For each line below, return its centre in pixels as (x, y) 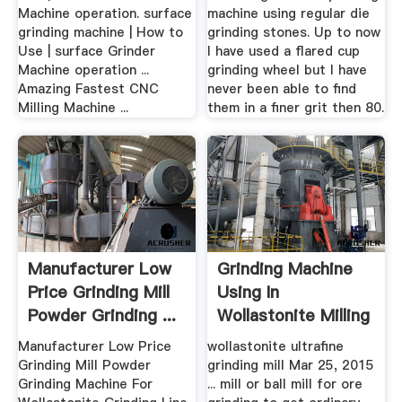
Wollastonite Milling (294, 315)
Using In (249, 292)
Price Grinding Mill (98, 292)
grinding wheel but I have (288, 70)
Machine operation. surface (105, 14)
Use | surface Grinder (86, 52)
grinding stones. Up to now (294, 33)
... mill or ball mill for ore (285, 385)
